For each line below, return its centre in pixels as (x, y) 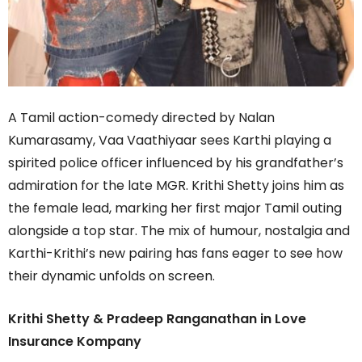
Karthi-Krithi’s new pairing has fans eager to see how (175, 254)
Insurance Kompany (75, 342)
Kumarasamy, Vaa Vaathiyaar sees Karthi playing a (170, 141)
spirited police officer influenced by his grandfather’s (176, 163)
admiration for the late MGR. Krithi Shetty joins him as (176, 186)
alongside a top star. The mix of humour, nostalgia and (179, 231)
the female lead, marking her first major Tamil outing (175, 208)
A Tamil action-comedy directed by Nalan (141, 118)
